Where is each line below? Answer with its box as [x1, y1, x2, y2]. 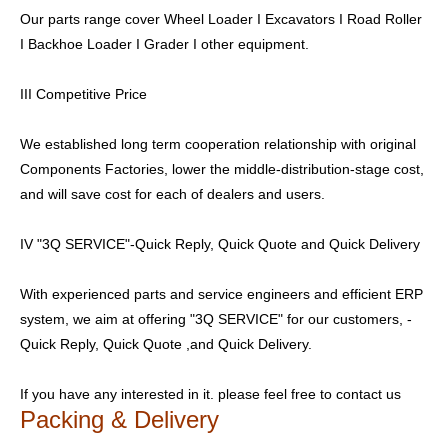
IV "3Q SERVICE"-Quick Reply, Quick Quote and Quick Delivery [20, 236, 420, 253]
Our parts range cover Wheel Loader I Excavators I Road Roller [20, 11, 422, 28]
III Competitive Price [20, 86, 147, 103]
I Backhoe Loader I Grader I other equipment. [20, 36, 309, 53]
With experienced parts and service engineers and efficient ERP [20, 286, 423, 303]
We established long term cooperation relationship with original [20, 136, 416, 153]
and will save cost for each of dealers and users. [20, 186, 325, 203]
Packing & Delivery [20, 406, 219, 434]
